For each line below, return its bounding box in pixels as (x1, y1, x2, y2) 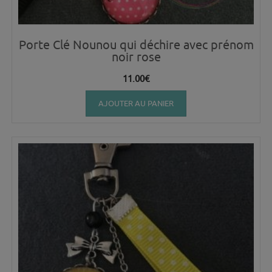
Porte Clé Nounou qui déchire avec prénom (18, 37, 254, 52)
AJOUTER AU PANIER (98, 98, 174, 108)
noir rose (111, 49, 161, 64)
